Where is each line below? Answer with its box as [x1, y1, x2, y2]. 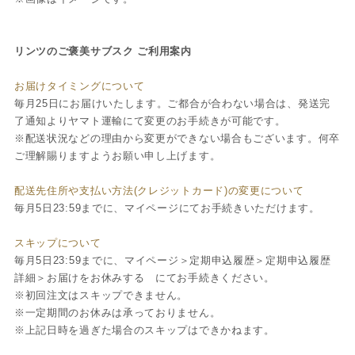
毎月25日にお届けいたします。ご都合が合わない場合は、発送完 [13, 97, 330, 109]
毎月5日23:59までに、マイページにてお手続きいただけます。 [13, 201, 320, 214]
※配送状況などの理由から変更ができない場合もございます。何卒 [13, 132, 340, 144]
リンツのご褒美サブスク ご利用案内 [13, 44, 192, 57]
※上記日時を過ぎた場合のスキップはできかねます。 [13, 323, 275, 336]
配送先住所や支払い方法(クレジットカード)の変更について [13, 184, 304, 197]
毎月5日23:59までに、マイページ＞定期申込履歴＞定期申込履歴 [13, 254, 331, 266]
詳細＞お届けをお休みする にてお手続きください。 [13, 271, 275, 284]
